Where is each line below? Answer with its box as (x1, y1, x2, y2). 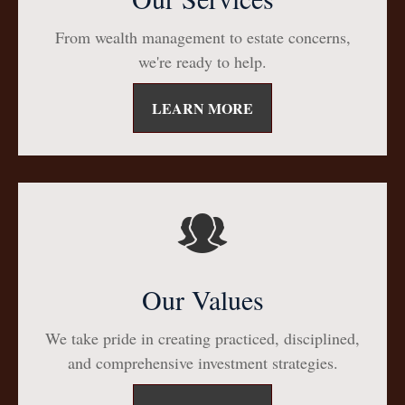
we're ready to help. (138, 50, 267, 72)
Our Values (141, 280, 264, 317)
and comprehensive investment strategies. (67, 351, 338, 373)
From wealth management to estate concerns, (54, 25, 351, 48)
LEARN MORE (152, 97, 253, 118)
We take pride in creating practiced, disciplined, (45, 326, 360, 349)
